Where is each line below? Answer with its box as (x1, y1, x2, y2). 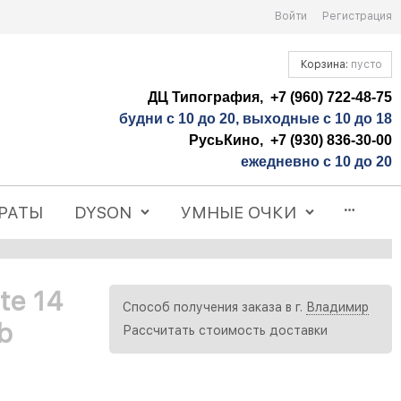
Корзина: (298, 57, 351, 71)
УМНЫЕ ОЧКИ (181, 202, 297, 223)
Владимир (306, 300, 369, 315)
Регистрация (322, 10, 392, 22)
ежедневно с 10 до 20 (241, 153, 392, 169)
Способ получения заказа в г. (123, 300, 306, 315)
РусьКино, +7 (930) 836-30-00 (189, 132, 392, 148)
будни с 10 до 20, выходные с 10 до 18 (119, 110, 392, 126)
